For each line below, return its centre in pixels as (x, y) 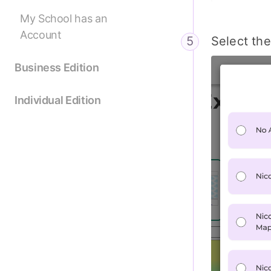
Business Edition (57, 68)
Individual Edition (58, 100)
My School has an (64, 19)
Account (41, 35)
